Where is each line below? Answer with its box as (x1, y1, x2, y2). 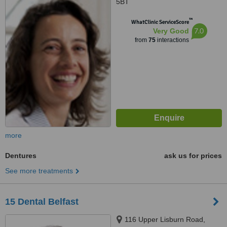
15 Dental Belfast (5, 197, 79, 207)
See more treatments (5, 167, 73, 175)
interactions (155, 36, 189, 44)
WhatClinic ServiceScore (131, 19, 189, 25)
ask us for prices (164, 152, 222, 160)
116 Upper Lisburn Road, (125, 215, 205, 223)
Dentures (5, 152, 36, 160)
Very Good (153, 27, 189, 35)
